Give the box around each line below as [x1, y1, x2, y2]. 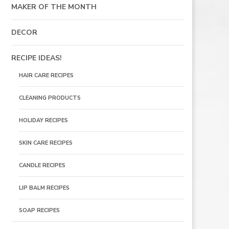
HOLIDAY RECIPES [18, 117, 68, 124]
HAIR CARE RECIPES [18, 72, 74, 79]
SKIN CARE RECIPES [18, 139, 73, 147]
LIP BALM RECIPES [18, 184, 70, 192]
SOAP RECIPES [18, 207, 60, 214]
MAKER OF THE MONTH [11, 2, 97, 12]
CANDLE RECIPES [18, 162, 65, 169]
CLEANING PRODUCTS [18, 94, 81, 102]
